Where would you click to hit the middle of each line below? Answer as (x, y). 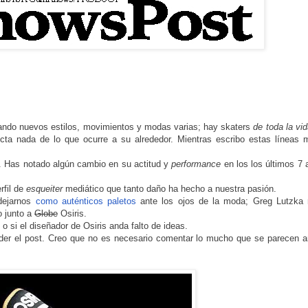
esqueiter (44, 189)
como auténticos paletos (88, 201)
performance (196, 164)
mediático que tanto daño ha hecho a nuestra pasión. (171, 189)
